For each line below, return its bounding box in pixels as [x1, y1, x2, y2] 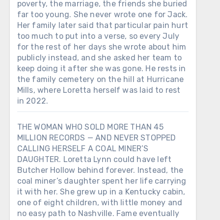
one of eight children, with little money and [17, 198, 183, 207]
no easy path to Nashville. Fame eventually [17, 209, 180, 218]
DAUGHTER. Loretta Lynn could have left [17, 155, 172, 164]
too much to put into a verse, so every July [17, 31, 180, 41]
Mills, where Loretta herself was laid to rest [17, 85, 181, 95]
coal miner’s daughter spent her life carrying [17, 176, 187, 186]
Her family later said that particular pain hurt [17, 21, 189, 30]
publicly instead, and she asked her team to [17, 53, 182, 62]
